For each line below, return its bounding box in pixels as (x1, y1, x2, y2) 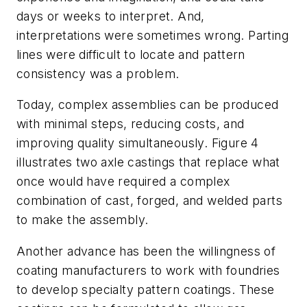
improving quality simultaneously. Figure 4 (16, 136, 259, 151)
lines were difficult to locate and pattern (16, 47, 245, 62)
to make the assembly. (16, 212, 149, 228)
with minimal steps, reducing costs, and (16, 116, 245, 132)
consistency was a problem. (16, 66, 180, 81)
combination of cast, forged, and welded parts (16, 193, 282, 208)
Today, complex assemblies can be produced (16, 97, 279, 112)
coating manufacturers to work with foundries (16, 262, 280, 278)
